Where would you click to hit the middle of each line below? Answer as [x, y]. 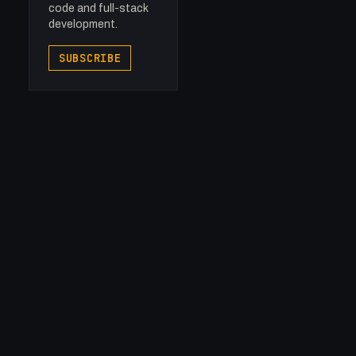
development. [83, 24]
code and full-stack [99, 8]
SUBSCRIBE [90, 58]
